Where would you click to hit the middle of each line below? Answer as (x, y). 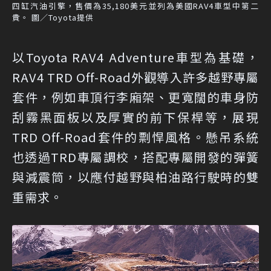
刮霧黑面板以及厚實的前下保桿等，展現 (135, 117)
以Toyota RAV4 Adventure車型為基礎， (135, 57)
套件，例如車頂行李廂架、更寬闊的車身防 (135, 97)
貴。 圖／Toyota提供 (53, 17)
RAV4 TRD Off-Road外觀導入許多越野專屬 (135, 77)
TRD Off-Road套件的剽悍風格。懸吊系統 (135, 137)
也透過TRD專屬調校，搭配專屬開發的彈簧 (135, 157)
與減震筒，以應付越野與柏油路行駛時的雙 (135, 177)
